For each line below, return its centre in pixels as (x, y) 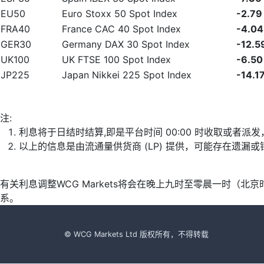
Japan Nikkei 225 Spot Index (127, 75)
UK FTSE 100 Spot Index (116, 60)
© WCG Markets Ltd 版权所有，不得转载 (136, 234)
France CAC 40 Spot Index (121, 29)
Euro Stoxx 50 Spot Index (120, 14)
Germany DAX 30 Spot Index (126, 44)
